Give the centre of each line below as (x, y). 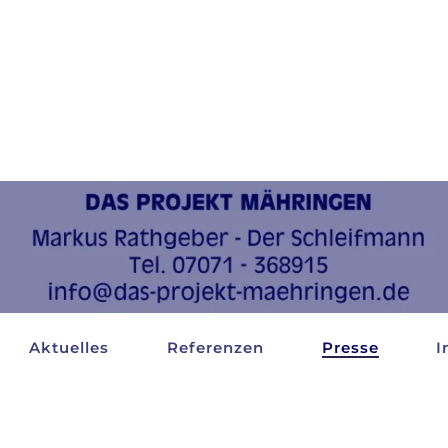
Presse (350, 347)
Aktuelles (69, 347)
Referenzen (216, 347)
